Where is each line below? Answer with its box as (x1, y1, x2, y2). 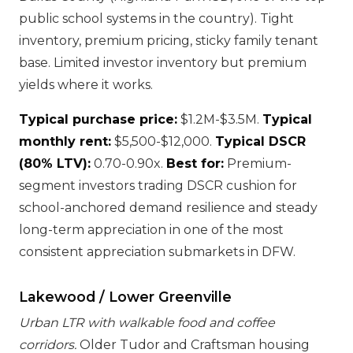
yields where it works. (19, 77, 153, 92)
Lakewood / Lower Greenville (19, 288, 232, 305)
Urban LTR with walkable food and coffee (19, 315, 275, 330)
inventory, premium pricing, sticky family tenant (19, 33, 318, 48)
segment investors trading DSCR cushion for (19, 178, 297, 193)
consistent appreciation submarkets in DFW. (19, 244, 295, 259)
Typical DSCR (215, 134, 306, 149)
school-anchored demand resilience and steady (19, 200, 318, 215)
